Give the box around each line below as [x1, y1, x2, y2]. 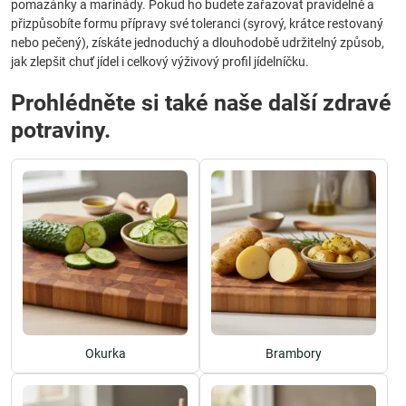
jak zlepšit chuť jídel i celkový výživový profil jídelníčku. [11, 54, 309, 69]
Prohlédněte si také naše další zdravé [11, 90, 391, 116]
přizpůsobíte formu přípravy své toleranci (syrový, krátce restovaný [11, 16, 383, 31]
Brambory [266, 346, 322, 361]
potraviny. [11, 117, 111, 143]
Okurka [84, 346, 126, 361]
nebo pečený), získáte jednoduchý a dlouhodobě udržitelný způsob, [11, 35, 384, 50]
